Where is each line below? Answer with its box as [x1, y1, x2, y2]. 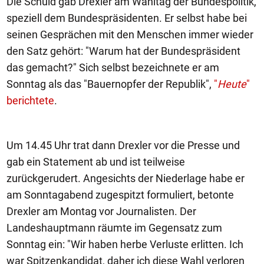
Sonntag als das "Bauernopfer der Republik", [6, 77, 214, 90]
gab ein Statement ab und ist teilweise [6, 155, 185, 168]
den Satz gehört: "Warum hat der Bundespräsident [6, 44, 240, 57]
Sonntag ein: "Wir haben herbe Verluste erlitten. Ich [6, 237, 243, 250]
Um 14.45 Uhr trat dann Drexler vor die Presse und [6, 138, 240, 151]
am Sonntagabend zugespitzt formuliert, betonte [6, 188, 234, 201]
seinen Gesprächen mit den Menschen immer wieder [6, 28, 253, 41]
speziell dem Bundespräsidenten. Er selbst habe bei [6, 11, 247, 24]
